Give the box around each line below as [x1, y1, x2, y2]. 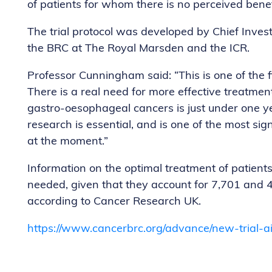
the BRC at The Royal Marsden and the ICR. [27, 42, 250, 55]
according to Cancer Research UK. [27, 195, 201, 208]
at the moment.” [27, 135, 108, 148]
